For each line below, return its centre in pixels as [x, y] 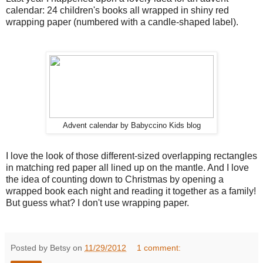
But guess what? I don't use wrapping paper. [97, 203]
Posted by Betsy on [48, 247]
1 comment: [159, 247]
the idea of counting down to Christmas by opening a [115, 179]
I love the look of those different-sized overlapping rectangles [131, 156]
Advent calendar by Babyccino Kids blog [131, 126]
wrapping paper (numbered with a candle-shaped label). [122, 22]
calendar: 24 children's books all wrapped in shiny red [117, 11]
